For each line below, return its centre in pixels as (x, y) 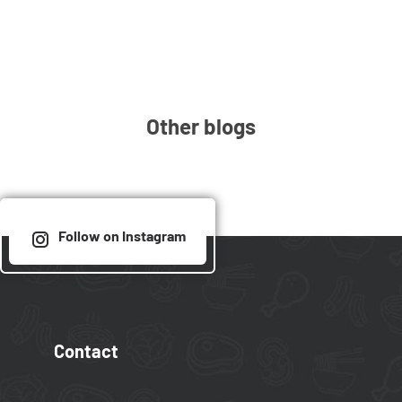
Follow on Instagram (122, 236)
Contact (86, 350)
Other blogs (201, 127)
